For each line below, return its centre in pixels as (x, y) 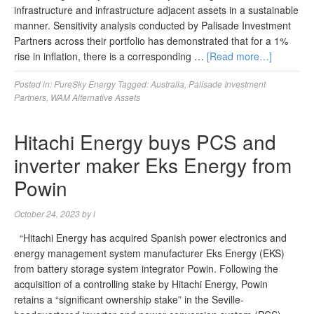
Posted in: (34, 84)
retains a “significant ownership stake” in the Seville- (129, 299)
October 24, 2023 (47, 213)
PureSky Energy (85, 84)
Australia (168, 84)
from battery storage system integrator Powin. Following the (146, 268)
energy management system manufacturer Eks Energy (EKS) (149, 253)
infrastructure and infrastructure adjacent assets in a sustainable (156, 10)
